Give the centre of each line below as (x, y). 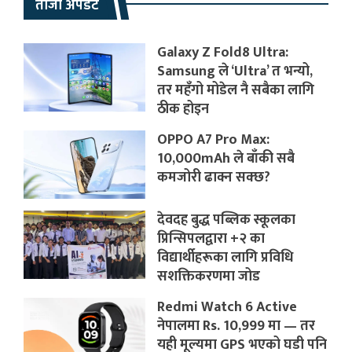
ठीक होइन (183, 109)
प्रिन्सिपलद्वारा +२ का (211, 238)
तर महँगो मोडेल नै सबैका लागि (236, 90)
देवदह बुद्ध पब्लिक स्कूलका (227, 220)
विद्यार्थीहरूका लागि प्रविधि (225, 257)
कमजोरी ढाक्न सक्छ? (214, 177)
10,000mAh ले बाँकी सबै (226, 158)
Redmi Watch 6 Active (227, 307)
